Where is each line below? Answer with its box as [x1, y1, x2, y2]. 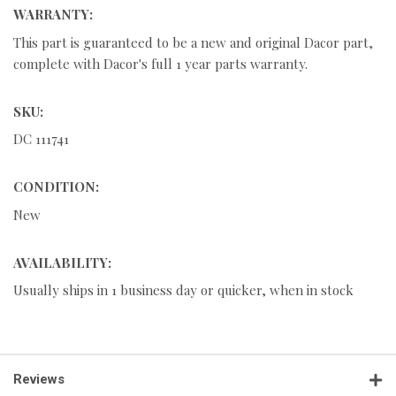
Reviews [13, 371, 65, 388]
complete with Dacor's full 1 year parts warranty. [13, 54, 308, 72]
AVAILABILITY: [13, 253, 111, 271]
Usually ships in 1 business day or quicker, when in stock [13, 281, 354, 300]
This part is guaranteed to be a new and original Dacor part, [13, 33, 373, 51]
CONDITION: [13, 178, 99, 196]
